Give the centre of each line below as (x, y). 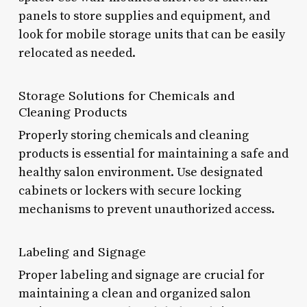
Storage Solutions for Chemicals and (126, 95)
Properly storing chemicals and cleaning (133, 135)
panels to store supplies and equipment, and (144, 16)
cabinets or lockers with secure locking (130, 191)
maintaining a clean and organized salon (134, 293)
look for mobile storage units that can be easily (151, 34)
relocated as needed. (77, 53)
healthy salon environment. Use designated (140, 172)
